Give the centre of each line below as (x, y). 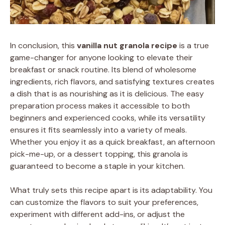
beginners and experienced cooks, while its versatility (108, 118)
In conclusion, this (43, 45)
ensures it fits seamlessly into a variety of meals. (98, 130)
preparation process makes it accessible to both (100, 105)
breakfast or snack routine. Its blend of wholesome (103, 69)
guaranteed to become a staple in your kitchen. (97, 166)
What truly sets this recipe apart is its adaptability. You (111, 190)
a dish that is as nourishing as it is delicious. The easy (107, 93)
